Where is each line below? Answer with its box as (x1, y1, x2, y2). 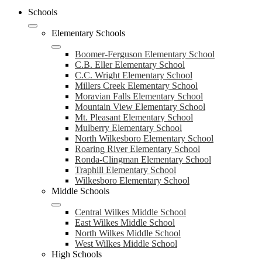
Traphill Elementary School (75, 165, 176, 175)
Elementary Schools (51, 28, 125, 38)
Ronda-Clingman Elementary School (75, 154, 211, 164)
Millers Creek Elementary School (75, 81, 198, 91)
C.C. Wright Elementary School (75, 70, 192, 80)
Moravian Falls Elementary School (75, 91, 203, 101)
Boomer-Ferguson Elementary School (75, 49, 215, 59)
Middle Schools (51, 186, 109, 196)
